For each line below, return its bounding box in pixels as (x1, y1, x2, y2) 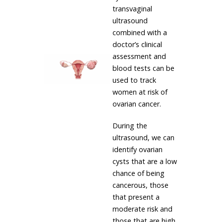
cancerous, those (112, 180, 168, 190)
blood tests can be (112, 63, 174, 73)
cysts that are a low (112, 157, 177, 166)
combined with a (112, 28, 167, 37)
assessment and (112, 52, 166, 61)
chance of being (112, 168, 165, 178)
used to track (112, 75, 156, 85)
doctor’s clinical (112, 40, 162, 49)
